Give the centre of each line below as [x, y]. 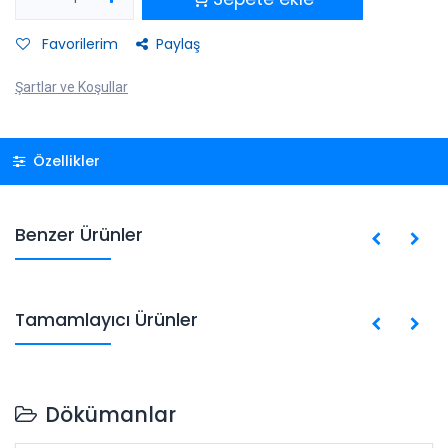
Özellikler [64, 160]
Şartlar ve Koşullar [71, 87]
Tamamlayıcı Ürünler [106, 319]
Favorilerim [78, 44]
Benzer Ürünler [79, 234]
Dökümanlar [110, 414]
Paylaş [178, 44]
